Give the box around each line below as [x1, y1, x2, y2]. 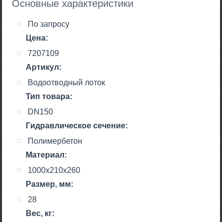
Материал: [26, 151, 67, 160]
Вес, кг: [26, 209, 55, 218]
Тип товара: [26, 92, 73, 101]
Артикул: [26, 63, 62, 72]
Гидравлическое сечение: [26, 121, 128, 130]
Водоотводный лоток [28, 78, 106, 87]
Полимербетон [28, 137, 83, 146]
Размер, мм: [26, 180, 74, 189]
